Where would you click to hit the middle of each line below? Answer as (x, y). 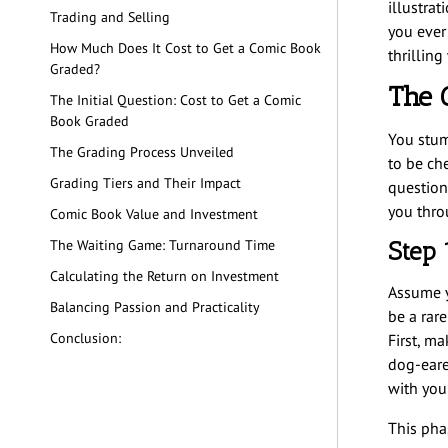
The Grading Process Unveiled (142, 152)
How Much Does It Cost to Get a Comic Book (185, 48)
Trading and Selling (110, 17)
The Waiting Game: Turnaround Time (162, 245)
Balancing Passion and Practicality (155, 307)
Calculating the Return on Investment (164, 276)
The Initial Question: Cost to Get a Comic (175, 100)
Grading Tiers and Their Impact (145, 183)
